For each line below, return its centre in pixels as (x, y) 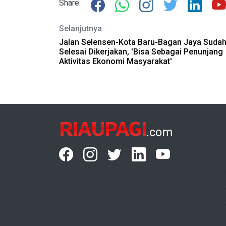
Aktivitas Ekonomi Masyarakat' (116, 61)
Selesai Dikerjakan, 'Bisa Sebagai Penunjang (141, 52)
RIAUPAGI (103, 128)
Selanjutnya (80, 29)
